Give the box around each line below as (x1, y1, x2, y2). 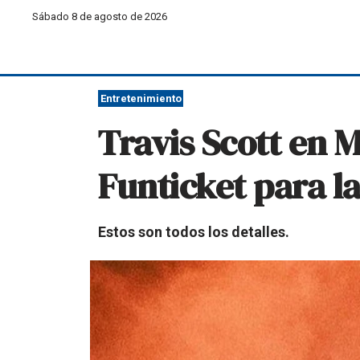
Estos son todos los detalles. (98, 223, 289, 240)
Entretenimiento (100, 92, 182, 104)
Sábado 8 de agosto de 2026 (32, 10, 168, 22)
